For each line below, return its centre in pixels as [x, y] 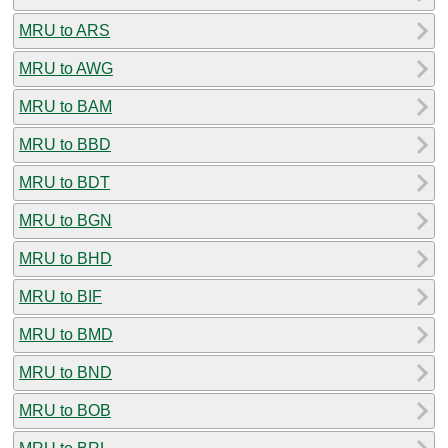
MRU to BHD [65, 258]
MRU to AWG [66, 68]
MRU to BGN [65, 220]
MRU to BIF [60, 296]
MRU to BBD [65, 144]
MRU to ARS [64, 30]
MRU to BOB [65, 410]
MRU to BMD [66, 334]
